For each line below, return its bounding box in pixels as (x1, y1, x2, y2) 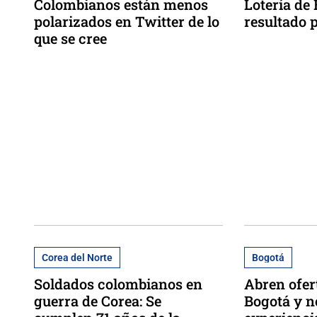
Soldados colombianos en (34, 274, 202, 293)
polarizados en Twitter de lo (34, 11, 219, 30)
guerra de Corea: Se (34, 291, 161, 310)
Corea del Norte (42, 251, 113, 263)
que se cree (34, 28, 107, 47)
